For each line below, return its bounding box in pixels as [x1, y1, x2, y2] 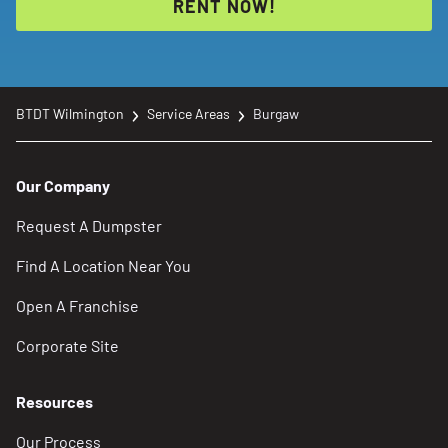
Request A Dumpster [16, 216, 162, 236]
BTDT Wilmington [16, 105, 124, 123]
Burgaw [253, 105, 299, 123]
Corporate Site [16, 336, 119, 356]
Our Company [16, 176, 110, 196]
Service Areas [147, 105, 230, 123]
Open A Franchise [16, 296, 139, 316]
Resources [16, 392, 93, 412]
